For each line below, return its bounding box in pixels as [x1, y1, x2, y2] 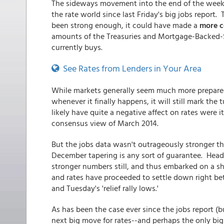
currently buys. [51, 41, 104, 53]
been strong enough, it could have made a [51, 19, 199, 31]
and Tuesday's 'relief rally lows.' [51, 182, 158, 194]
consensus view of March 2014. [51, 117, 158, 129]
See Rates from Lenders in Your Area [59, 61, 201, 75]
